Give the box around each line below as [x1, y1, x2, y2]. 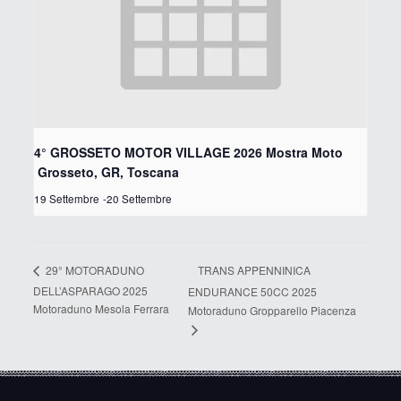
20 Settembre [106, 191, 172, 206]
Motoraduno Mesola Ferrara [32, 301, 169, 317]
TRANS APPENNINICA [198, 261, 311, 277]
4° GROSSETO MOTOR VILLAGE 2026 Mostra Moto [33, 142, 343, 161]
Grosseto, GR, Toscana [33, 162, 179, 181]
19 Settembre [33, 191, 99, 206]
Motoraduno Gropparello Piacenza [188, 303, 356, 319]
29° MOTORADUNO [42, 262, 144, 278]
